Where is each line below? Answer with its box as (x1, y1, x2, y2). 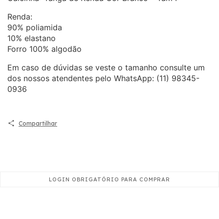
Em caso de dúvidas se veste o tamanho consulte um (7, 62, 205, 72)
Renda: (7, 11, 32, 22)
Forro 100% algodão (7, 44, 82, 54)
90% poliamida (7, 22, 62, 32)
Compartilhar (18, 119, 57, 127)
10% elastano (7, 33, 56, 43)
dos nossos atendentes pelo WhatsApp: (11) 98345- (7, 73, 199, 83)
